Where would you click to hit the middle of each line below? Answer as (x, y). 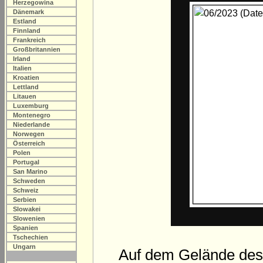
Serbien (25, 200)
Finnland (27, 31)
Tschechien (31, 237)
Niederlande (31, 124)
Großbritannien (37, 49)
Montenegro (32, 115)
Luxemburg (31, 106)
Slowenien (29, 218)
